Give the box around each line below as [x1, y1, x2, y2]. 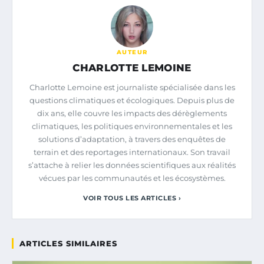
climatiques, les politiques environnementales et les [32, 121, 232, 131]
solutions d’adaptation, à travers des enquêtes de [38, 134, 226, 144]
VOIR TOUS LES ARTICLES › [83, 193, 181, 202]
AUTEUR [116, 48, 148, 56]
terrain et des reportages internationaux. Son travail [34, 147, 230, 157]
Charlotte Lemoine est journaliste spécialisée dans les [29, 82, 235, 92]
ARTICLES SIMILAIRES [19, 238, 117, 248]
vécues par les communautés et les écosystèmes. [38, 173, 226, 183]
